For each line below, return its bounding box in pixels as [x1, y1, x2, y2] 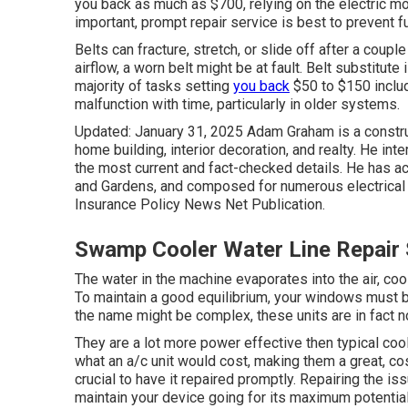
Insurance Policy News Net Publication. [75, 196, 325, 213]
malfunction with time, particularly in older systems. [75, 96, 400, 113]
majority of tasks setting [75, 77, 233, 95]
